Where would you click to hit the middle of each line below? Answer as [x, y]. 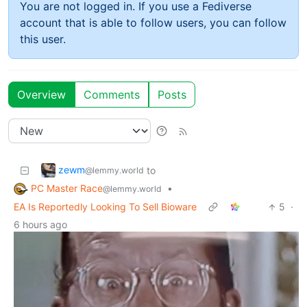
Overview [41, 94]
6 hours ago [40, 225]
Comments [112, 94]
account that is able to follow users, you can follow [153, 22]
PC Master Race [67, 188]
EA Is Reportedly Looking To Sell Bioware [105, 207]
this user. [43, 39]
